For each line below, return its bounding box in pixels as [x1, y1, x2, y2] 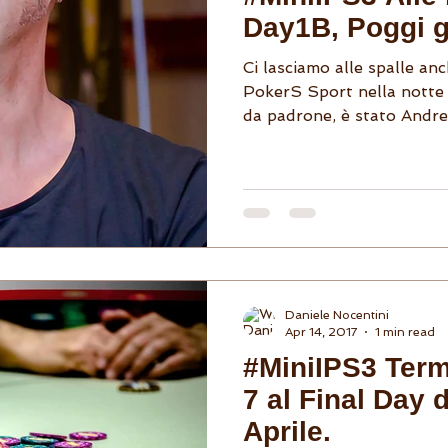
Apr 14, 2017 [285, 324, 357, 339]
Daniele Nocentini [285, 308, 389, 322]
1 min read [375, 324, 435, 339]
